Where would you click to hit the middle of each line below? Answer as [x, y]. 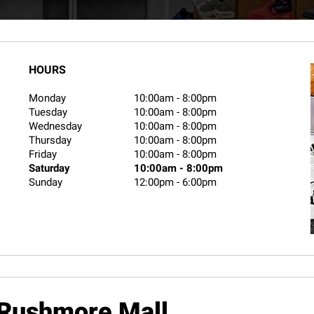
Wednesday [56, 126]
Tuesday [48, 112]
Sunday [46, 182]
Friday [43, 154]
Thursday [50, 140]
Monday [48, 98]
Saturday [50, 168]
